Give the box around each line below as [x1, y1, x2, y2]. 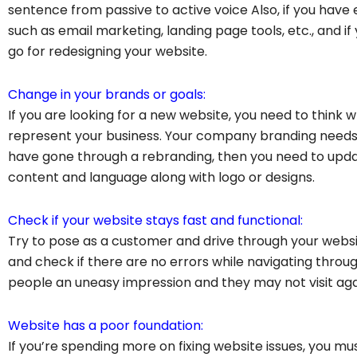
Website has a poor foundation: [8, 316, 203, 335]
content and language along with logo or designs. [8, 167, 315, 186]
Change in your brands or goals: [8, 84, 206, 104]
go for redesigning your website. [8, 41, 207, 61]
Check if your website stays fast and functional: [8, 210, 303, 229]
